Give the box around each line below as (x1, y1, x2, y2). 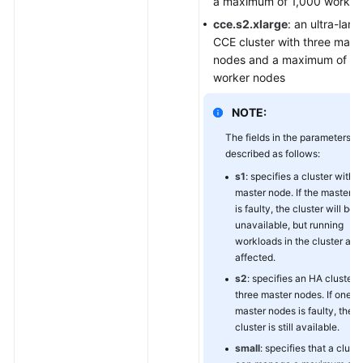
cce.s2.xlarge (213, 17, 288, 31)
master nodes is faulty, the (235, 305, 353, 317)
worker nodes (213, 70, 285, 84)
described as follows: (225, 147, 320, 160)
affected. (235, 251, 275, 263)
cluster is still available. (235, 321, 340, 333)
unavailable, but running (235, 219, 344, 231)
